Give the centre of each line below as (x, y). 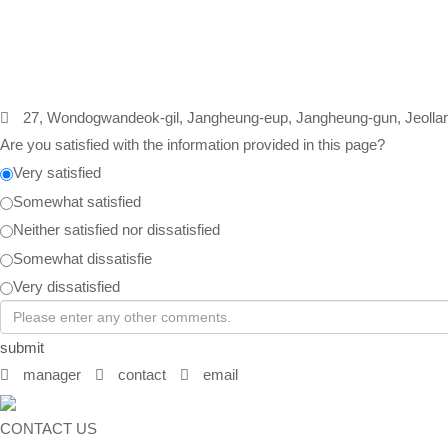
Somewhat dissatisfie (82, 258)
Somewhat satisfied (77, 201)
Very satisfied (57, 173)
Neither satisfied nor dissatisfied (116, 230)
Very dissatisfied (66, 287)
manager (50, 375)
